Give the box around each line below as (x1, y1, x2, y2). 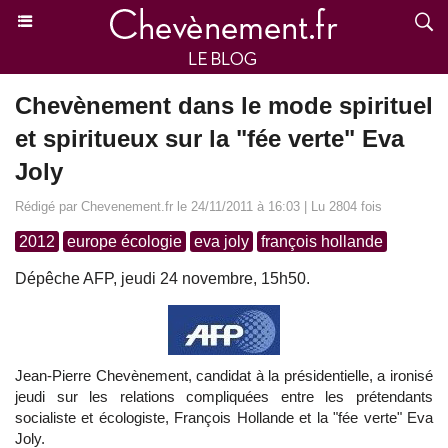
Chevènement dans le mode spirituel (15, 92, 433, 119)
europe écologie (67, 233, 182, 250)
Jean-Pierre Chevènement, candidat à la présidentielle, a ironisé (15, 367, 433, 384)
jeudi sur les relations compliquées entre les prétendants (15, 388, 433, 405)
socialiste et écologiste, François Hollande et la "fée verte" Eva (15, 409, 433, 426)
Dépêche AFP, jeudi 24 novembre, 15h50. (15, 270, 310, 287)
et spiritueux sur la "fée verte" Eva (15, 125, 404, 152)
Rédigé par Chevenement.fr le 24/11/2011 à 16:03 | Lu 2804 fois (15, 199, 382, 214)
